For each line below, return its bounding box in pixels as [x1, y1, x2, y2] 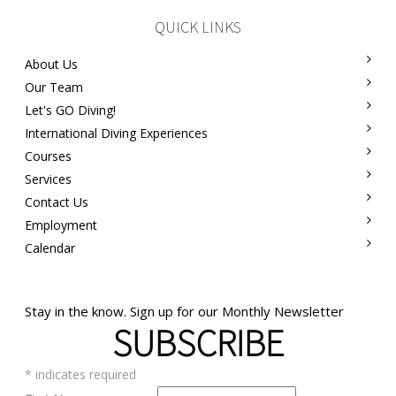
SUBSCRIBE [111, 320, 284, 367]
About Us [25, 56, 79, 73]
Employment [25, 217, 98, 234]
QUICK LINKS [154, 17, 241, 38]
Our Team [25, 79, 84, 96]
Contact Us [25, 194, 89, 211]
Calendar [25, 240, 76, 257]
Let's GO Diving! [25, 102, 117, 119]
